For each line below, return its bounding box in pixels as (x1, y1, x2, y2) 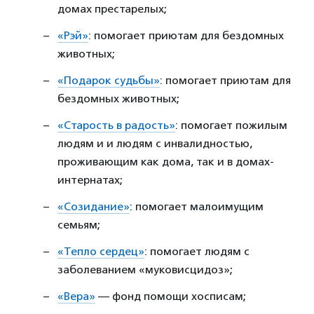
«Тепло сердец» (57, 244, 144, 258)
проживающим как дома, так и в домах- (57, 154, 274, 168)
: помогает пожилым (175, 118, 287, 132)
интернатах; (57, 172, 123, 186)
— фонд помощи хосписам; (95, 289, 246, 303)
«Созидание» (57, 199, 130, 213)
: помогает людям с (144, 244, 250, 258)
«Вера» (57, 289, 95, 303)
